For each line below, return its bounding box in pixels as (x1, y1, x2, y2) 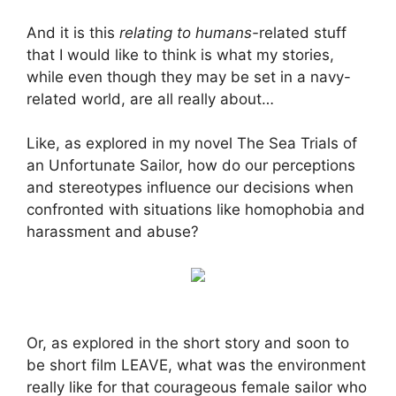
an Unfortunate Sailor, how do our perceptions (27, 156, 355, 175)
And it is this (27, 23, 119, 42)
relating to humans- (119, 23, 259, 42)
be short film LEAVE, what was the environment (27, 356, 366, 375)
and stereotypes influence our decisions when (27, 179, 354, 197)
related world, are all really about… (27, 89, 274, 108)
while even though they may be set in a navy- (27, 67, 351, 86)
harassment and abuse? (27, 223, 199, 241)
